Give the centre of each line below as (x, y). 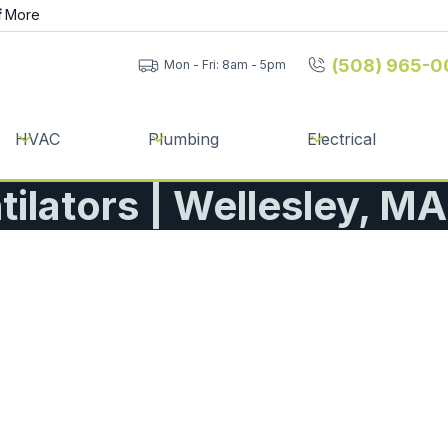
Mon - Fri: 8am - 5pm (224, 64)
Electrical (341, 138)
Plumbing (183, 138)
